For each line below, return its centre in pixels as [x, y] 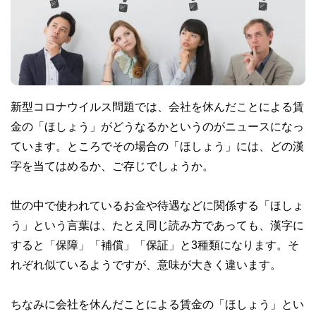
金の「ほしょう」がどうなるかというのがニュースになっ [157, 126]
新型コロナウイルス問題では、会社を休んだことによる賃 [157, 106]
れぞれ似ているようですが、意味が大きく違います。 [146, 264]
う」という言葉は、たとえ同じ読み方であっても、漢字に [157, 225]
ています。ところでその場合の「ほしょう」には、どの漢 [157, 146]
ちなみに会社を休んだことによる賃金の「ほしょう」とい [157, 304]
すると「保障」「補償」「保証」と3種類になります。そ [155, 244]
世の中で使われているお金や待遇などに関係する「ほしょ [157, 205]
